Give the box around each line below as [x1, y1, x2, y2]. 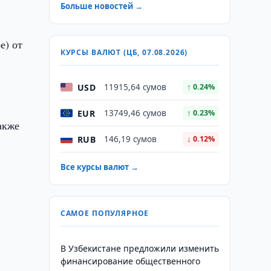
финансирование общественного [60, 255, 200, 267]
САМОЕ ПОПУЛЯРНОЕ [60, 208, 149, 218]
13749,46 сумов [103, 108, 166, 119]
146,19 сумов [103, 134, 157, 145]
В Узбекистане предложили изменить [60, 243, 219, 254]
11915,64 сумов [103, 82, 166, 93]
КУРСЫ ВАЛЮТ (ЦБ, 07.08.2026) [60, 47, 188, 57]
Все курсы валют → [60, 162, 139, 172]
